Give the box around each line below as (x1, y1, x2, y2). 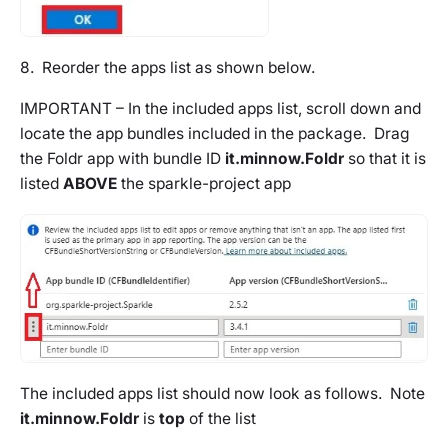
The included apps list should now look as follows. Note (20, 384, 425, 404)
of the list (185, 409, 256, 429)
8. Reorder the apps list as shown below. (20, 58, 315, 78)
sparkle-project (148, 174, 260, 194)
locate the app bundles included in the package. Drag (20, 124, 410, 144)
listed (20, 174, 63, 194)
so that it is (344, 149, 426, 169)
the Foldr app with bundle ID (20, 149, 225, 169)
